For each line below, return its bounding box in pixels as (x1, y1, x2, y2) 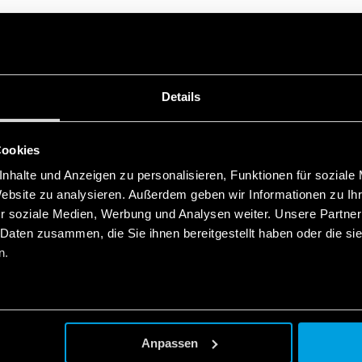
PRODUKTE (155, 183, 207, 200)
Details (161, 90, 201, 104)
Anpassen (141, 335, 198, 350)
